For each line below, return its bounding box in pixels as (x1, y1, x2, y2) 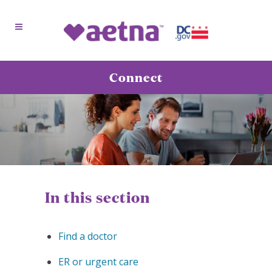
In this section (45, 187, 150, 208)
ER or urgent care (58, 255, 138, 269)
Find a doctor (58, 229, 117, 243)
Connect (109, 69, 163, 86)
